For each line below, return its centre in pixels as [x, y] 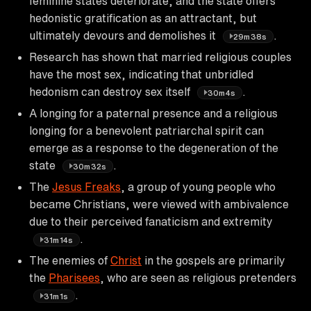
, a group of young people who [198, 186]
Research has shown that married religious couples [160, 57]
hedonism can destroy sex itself [111, 91]
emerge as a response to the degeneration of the [154, 148]
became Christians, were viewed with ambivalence [159, 204]
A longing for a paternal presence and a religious [153, 113]
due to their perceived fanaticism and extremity [151, 221]
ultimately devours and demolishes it [124, 35]
